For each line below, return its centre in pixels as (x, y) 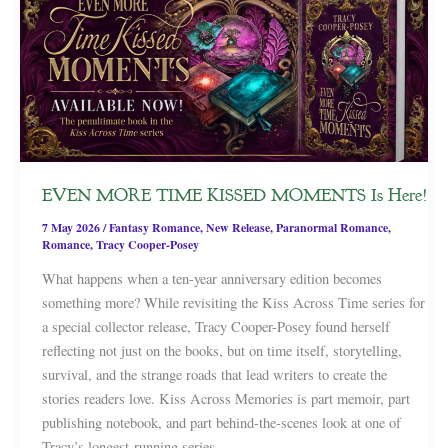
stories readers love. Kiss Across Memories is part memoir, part (225, 398)
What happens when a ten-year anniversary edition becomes (211, 278)
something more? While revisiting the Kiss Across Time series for (233, 302)
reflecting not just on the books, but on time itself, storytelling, (221, 350)
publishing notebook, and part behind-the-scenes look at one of (221, 422)
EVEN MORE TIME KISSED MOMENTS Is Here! (234, 194)
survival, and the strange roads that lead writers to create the (214, 374)
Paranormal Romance (331, 227)
